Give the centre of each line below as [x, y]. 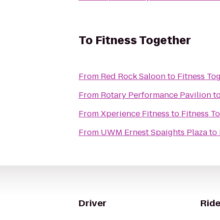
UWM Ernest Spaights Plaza [154, 132]
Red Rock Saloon [133, 76]
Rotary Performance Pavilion [156, 95]
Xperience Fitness [135, 114]
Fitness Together [143, 41]
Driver [93, 203]
